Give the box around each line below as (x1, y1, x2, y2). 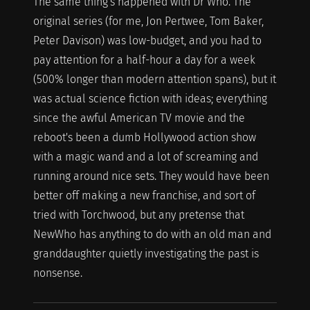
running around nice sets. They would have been (33, 169, 269, 183)
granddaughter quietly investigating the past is (33, 246, 259, 260)
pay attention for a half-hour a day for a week (33, 53, 255, 66)
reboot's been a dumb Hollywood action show (33, 130, 256, 144)
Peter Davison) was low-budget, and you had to (33, 33, 262, 47)
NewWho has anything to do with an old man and (33, 227, 271, 241)
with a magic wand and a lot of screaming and (33, 149, 258, 163)
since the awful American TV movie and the (33, 111, 245, 125)
